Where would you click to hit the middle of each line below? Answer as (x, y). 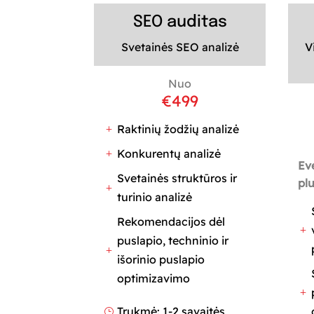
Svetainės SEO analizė (180, 47)
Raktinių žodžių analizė (178, 129)
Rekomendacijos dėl (171, 221)
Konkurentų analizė (169, 153)
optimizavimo (154, 278)
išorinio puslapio (161, 259)
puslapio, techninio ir (173, 240)
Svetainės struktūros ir (177, 178)
